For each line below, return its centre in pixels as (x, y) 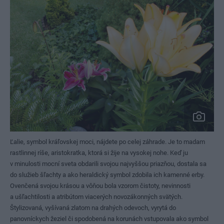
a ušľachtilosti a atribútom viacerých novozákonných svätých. (96, 197)
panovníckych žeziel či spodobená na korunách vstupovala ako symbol (109, 219)
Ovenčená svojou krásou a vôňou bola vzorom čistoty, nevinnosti (100, 186)
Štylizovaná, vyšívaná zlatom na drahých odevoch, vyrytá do (93, 208)
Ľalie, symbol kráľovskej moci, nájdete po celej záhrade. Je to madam (107, 142)
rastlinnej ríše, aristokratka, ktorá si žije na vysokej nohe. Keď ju (99, 153)
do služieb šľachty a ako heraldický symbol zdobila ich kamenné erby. (107, 175)
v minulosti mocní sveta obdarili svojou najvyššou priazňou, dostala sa (108, 164)
